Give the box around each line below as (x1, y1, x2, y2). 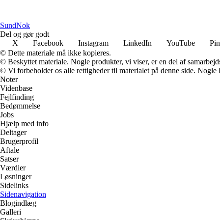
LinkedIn (123, 38, 152, 47)
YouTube (166, 38, 195, 47)
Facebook (33, 38, 63, 47)
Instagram (78, 38, 109, 47)
